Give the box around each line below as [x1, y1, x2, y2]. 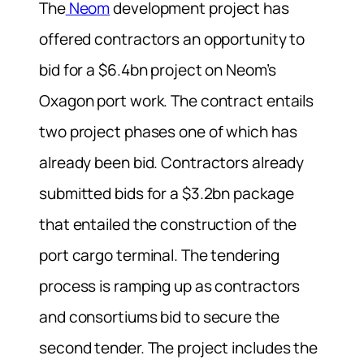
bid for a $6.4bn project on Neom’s [39, 59, 276, 81]
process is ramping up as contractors [39, 275, 301, 297]
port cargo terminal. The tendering [39, 245, 279, 266]
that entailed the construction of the [39, 214, 297, 236]
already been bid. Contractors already [39, 152, 305, 174]
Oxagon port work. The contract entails [39, 90, 314, 112]
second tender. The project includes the [39, 337, 318, 359]
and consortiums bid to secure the [39, 306, 279, 328]
